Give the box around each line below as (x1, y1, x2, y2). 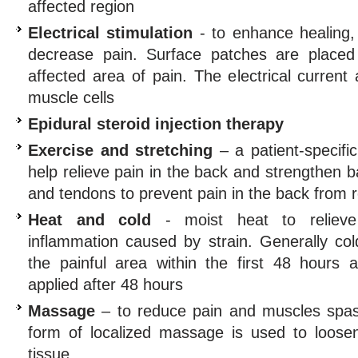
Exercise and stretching (28, 141, 213, 159)
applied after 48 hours (28, 276, 183, 293)
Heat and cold (28, 211, 151, 229)
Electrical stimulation (28, 24, 193, 42)
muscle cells (28, 89, 114, 106)
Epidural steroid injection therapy (28, 115, 284, 133)
